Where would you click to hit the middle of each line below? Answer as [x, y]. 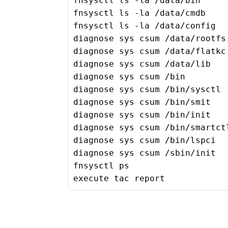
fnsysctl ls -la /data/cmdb [139, 13]
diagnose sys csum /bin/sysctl [147, 90]
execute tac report [119, 179]
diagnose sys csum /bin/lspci [145, 140]
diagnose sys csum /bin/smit [142, 102]
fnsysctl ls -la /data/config [145, 26]
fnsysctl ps [101, 166]
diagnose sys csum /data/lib [142, 64]
